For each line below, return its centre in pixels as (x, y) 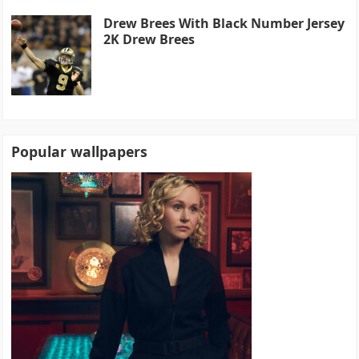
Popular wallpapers (80, 151)
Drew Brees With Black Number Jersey (224, 23)
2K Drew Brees (149, 39)
